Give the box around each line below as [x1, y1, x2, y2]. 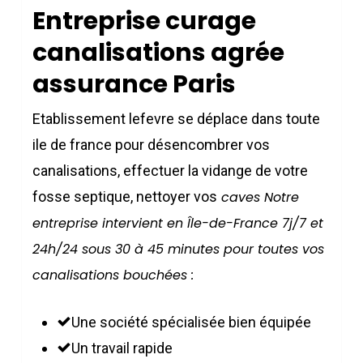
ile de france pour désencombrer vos [32, 135, 271, 153]
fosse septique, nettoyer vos [32, 187, 218, 205]
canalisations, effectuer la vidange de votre [32, 161, 309, 179]
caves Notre [217, 187, 300, 207]
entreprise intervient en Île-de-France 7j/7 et [32, 213, 324, 233]
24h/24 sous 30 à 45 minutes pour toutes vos [32, 239, 325, 258]
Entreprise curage [32, 3, 257, 38]
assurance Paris [32, 66, 237, 101]
